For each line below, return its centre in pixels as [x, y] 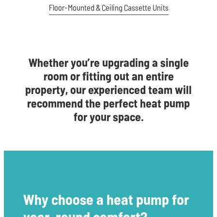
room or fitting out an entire [108, 76]
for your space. [108, 116]
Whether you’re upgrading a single [108, 62]
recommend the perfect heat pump [108, 103]
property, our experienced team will [108, 89]
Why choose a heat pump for [106, 199]
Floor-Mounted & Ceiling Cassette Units [108, 7]
